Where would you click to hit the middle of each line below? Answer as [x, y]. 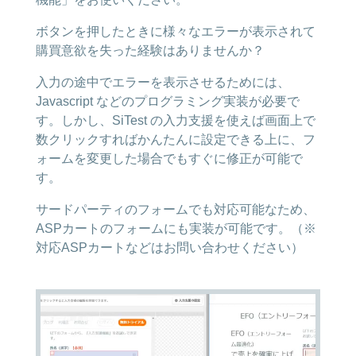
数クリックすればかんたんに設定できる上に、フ [175, 139]
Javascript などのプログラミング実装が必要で [167, 101]
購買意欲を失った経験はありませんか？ [150, 50]
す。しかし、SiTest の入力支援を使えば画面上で [175, 120]
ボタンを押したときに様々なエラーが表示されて [175, 31]
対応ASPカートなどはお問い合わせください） [169, 248]
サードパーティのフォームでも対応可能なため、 [175, 209]
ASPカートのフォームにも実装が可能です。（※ [176, 228]
